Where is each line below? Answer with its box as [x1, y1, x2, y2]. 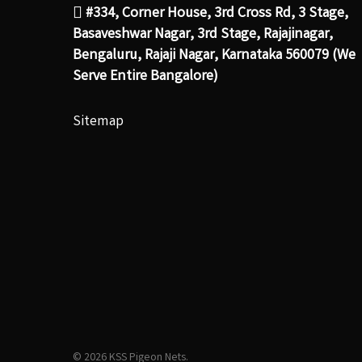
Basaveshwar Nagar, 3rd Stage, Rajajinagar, [73, 24, 333, 46]
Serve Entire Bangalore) [73, 66, 218, 88]
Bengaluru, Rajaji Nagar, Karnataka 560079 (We [73, 45, 356, 67]
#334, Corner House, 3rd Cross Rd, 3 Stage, [82, 3, 348, 25]
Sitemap [73, 112, 124, 133]
